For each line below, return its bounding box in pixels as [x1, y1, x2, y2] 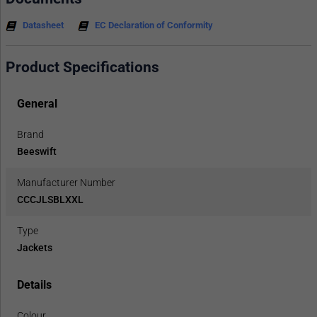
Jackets [17, 242, 52, 254]
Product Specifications [6, 58, 159, 76]
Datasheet [23, 19, 64, 30]
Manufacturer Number [17, 177, 115, 189]
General [17, 97, 57, 111]
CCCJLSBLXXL [17, 194, 83, 206]
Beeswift [17, 146, 57, 158]
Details [17, 278, 52, 292]
